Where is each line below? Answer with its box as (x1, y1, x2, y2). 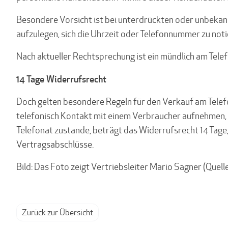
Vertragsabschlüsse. (16, 138, 94, 150)
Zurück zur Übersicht (22, 207, 93, 218)
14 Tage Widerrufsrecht (16, 73, 106, 85)
